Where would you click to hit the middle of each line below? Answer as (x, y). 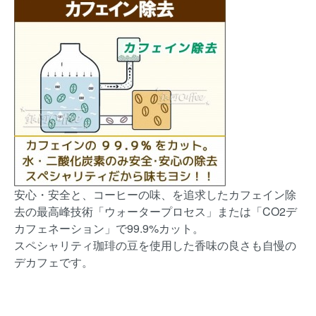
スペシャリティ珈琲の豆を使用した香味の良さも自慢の (155, 245)
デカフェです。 (54, 262)
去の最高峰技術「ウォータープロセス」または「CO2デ (156, 212)
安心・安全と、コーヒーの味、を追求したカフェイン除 (155, 195)
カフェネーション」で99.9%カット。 (109, 229)
